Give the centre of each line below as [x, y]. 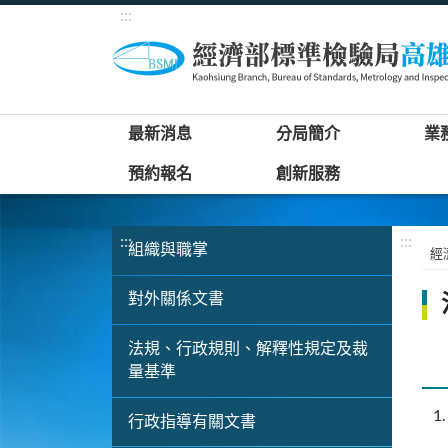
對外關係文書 [176, 299]
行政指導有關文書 [192, 421]
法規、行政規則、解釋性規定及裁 [248, 348]
